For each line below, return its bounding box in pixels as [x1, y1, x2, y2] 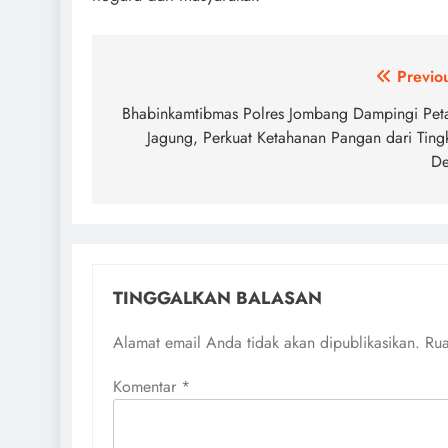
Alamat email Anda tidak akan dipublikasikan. [113, 330, 420, 354]
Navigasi [111, 63, 209, 99]
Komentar [113, 374, 181, 398]
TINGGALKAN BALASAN [113, 284, 322, 311]
